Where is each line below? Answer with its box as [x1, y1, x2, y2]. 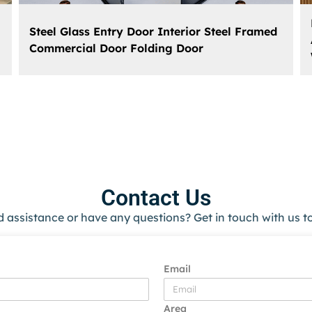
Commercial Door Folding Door [29, 41, 204, 56]
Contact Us [101, 185, 211, 212]
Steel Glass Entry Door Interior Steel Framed [29, 24, 278, 39]
